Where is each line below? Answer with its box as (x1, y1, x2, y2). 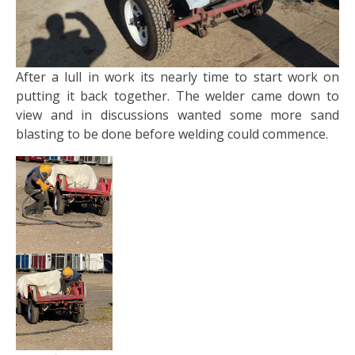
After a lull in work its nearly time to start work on (16, 68, 339, 86)
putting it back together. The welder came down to (16, 87, 339, 105)
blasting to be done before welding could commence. (16, 125, 328, 143)
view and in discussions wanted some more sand (16, 106, 339, 124)
